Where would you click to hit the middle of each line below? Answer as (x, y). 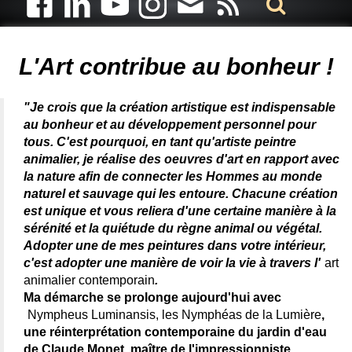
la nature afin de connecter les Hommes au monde (173, 177)
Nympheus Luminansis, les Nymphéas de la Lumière (174, 315)
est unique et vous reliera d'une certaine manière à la (180, 211)
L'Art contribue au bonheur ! (176, 67)
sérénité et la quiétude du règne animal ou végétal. (173, 229)
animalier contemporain (89, 280)
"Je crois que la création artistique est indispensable (180, 108)
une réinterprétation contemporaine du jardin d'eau (175, 332)
